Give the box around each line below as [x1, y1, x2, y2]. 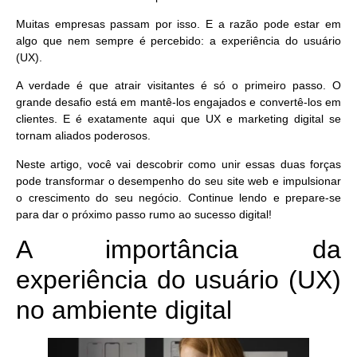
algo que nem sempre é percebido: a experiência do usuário [16, 34, 341, 47]
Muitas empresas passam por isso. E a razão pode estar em [16, 18, 341, 30]
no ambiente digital [16, 296, 232, 325]
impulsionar [283, 174, 341, 187]
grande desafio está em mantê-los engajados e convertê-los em [16, 96, 341, 109]
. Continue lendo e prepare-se [178, 190, 341, 204]
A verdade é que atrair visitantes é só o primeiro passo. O [16, 79, 341, 92]
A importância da [16, 235, 341, 265]
